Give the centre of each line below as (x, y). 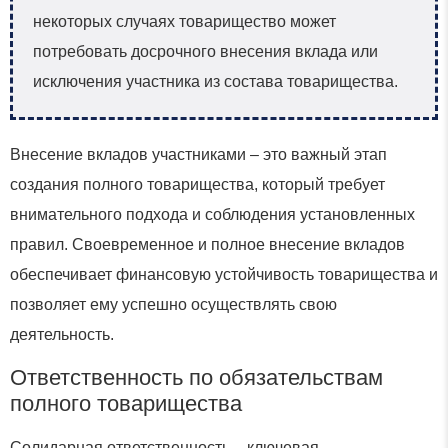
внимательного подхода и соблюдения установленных (212, 215)
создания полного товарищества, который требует (197, 185)
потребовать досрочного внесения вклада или (205, 52)
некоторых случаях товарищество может (184, 22)
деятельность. (62, 335)
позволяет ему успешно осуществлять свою (173, 305)
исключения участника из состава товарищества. (215, 82)
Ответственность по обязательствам (196, 377)
